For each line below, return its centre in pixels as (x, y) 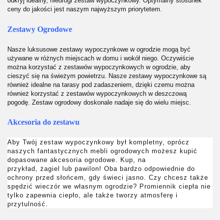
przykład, (24, 169)
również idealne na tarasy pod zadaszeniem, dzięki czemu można (101, 84)
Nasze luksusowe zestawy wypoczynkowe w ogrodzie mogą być (99, 49)
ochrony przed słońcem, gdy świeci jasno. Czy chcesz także (108, 178)
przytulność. (29, 204)
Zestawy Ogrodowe (40, 29)
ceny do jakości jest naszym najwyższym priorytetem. (86, 9)
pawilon (87, 169)
